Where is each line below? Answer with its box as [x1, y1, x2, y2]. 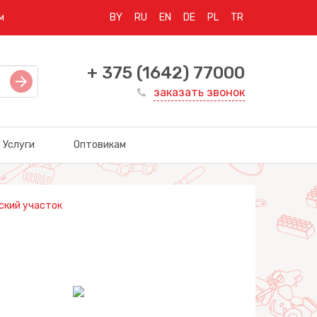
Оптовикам [73, 139, 126, 151]
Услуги [2, 139, 35, 151]
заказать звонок [154, 86, 245, 99]
